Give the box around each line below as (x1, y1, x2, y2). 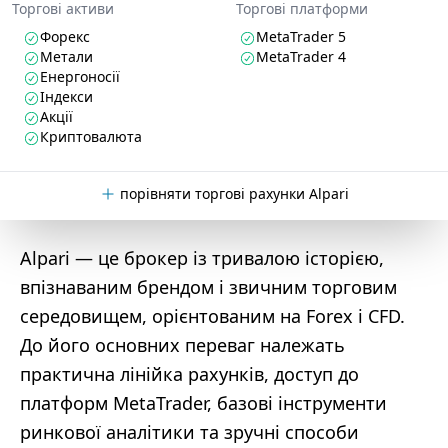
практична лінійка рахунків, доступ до (20, 362, 359, 386)
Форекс (40, 27, 90, 46)
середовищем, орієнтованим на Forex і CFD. (20, 304, 405, 328)
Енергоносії (40, 67, 120, 86)
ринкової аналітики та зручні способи (20, 420, 359, 444)
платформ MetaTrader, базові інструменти (20, 391, 387, 415)
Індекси (40, 87, 93, 106)
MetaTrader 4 (256, 47, 346, 66)
